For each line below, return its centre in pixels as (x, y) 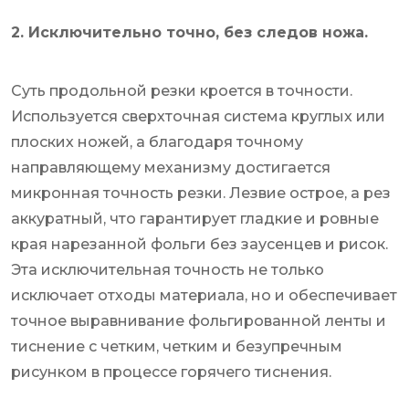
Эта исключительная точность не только (168, 269)
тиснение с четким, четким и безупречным (177, 346)
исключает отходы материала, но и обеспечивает (204, 295)
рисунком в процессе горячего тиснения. (171, 372)
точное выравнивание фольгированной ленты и (199, 320)
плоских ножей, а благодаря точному (157, 142)
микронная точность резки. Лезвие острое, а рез (201, 193)
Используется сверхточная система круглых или (198, 116)
